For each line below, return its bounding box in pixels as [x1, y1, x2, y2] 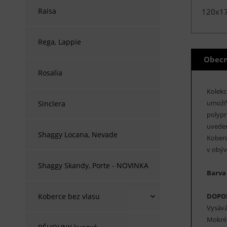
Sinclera [38, 99, 65, 108]
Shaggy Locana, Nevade [38, 130, 118, 139]
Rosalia [38, 68, 62, 78]
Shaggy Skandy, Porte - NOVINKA [38, 161, 148, 170]
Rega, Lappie [38, 37, 81, 47]
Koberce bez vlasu [38, 192, 100, 201]
